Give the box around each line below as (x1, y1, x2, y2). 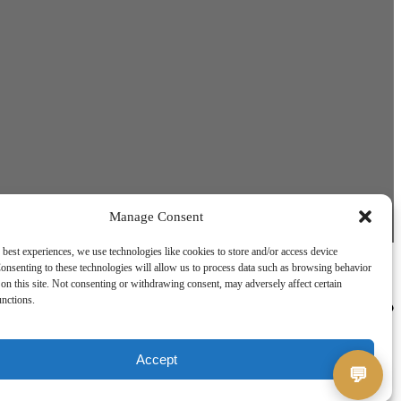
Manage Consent (109, 209, 204, 224)
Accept (135, 351, 177, 367)
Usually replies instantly (107, 72, 218, 84)
